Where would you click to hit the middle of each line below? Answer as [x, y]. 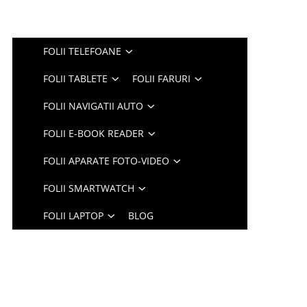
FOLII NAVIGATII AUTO [94, 106]
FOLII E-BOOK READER [94, 133]
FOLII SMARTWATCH [89, 188]
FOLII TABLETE [76, 78]
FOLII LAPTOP [74, 216]
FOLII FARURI [162, 78]
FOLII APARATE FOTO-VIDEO [107, 161]
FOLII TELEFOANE [83, 51]
